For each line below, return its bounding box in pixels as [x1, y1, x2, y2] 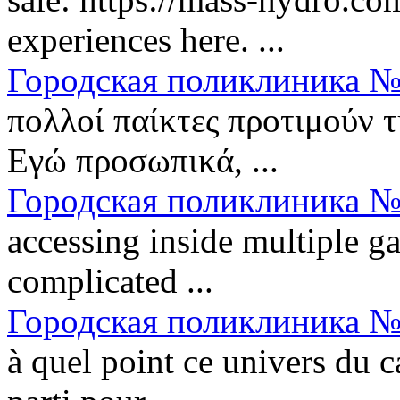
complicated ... [7, 261, 213, 300]
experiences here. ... [7, 20, 285, 59]
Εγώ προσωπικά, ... [7, 140, 279, 179]
